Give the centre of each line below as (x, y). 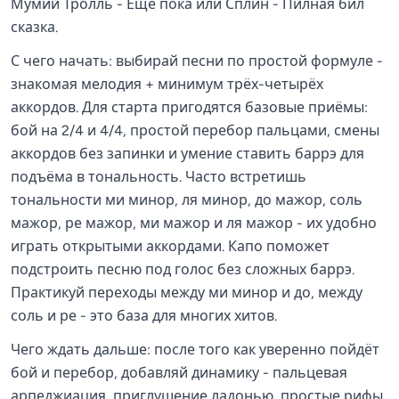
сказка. (34, 27)
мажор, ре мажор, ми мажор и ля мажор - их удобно (194, 223)
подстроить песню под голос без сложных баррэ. (183, 269)
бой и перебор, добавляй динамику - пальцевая (179, 373)
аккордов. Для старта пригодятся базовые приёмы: (189, 107)
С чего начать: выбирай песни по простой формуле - (197, 61)
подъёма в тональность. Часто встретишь (159, 177)
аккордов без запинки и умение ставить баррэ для (187, 154)
